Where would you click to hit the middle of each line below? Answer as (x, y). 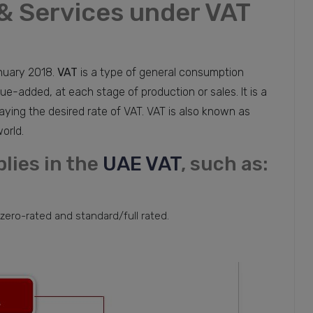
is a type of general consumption (160, 73)
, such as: (224, 164)
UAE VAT (141, 164)
